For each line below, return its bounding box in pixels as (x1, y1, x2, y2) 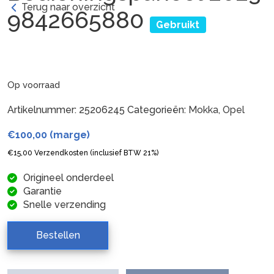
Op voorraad (7, 79, 60, 90)
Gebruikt (156, 18, 200, 31)
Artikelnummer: (7, 103, 79, 116)
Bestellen (35, 229, 80, 241)
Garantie (23, 185, 62, 197)
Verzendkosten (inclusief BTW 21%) (32, 148, 158, 157)
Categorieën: (127, 103, 188, 116)
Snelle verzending (23, 198, 106, 210)
